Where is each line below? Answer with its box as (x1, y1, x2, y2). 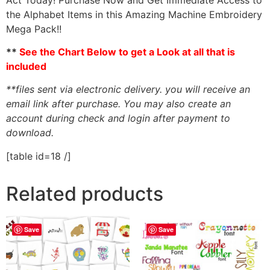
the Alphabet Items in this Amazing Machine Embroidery (6, 8, 262, 20)
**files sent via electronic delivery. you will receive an (6, 83, 250, 96)
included (6, 60, 46, 72)
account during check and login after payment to (6, 112, 230, 125)
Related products (6, 181, 163, 206)
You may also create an (124, 98, 231, 110)
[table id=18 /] (6, 149, 71, 162)
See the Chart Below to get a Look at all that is (19, 45, 235, 58)
